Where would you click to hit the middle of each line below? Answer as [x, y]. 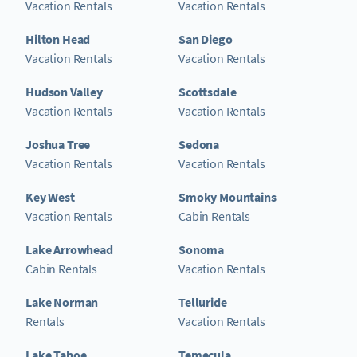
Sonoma [202, 249]
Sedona [199, 144]
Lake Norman [62, 302]
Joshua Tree [58, 144]
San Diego [206, 39]
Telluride [203, 302]
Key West [50, 196]
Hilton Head [58, 39]
